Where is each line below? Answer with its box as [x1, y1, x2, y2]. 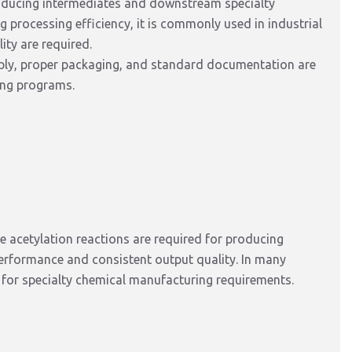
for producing [205, 232, 284, 246]
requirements [216, 273, 291, 287]
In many [241, 252, 286, 266]
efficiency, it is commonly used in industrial [75, 16, 322, 31]
